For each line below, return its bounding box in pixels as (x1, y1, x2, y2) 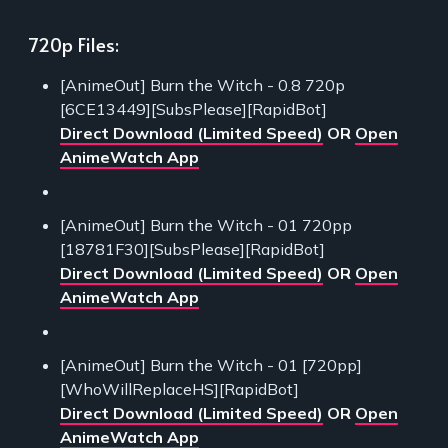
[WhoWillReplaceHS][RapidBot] (60, 378, 299, 399)
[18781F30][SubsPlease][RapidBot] (60, 238, 325, 259)
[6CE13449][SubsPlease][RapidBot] (60, 98, 327, 119)
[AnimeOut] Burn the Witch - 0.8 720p (60, 74, 345, 95)
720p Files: (29, 30, 119, 57)
